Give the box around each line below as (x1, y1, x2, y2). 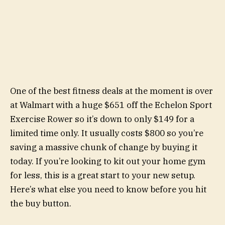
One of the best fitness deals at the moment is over (10, 85, 213, 96)
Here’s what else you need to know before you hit (10, 183, 206, 195)
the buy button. (10, 197, 71, 209)
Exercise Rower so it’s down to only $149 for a (10, 113, 194, 125)
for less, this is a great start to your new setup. (10, 169, 195, 181)
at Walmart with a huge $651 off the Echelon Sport (10, 99, 212, 110)
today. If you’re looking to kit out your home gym (10, 155, 205, 167)
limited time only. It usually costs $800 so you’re (10, 127, 203, 139)
